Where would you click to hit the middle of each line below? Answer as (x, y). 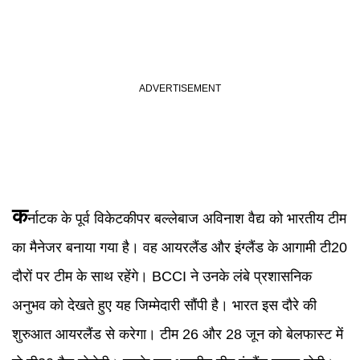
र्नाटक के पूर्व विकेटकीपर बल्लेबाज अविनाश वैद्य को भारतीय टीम (187, 219)
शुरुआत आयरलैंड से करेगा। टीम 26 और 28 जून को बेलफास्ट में (178, 334)
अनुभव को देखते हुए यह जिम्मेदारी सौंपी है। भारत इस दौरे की (164, 305)
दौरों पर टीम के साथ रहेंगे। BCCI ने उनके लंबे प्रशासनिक (162, 276)
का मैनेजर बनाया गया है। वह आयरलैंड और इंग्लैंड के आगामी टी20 (180, 247)
